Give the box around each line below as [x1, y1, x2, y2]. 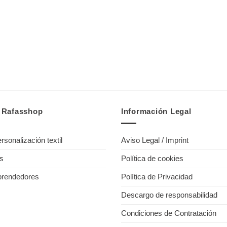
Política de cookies [121, 155, 183, 163]
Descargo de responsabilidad [121, 191, 217, 200]
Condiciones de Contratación [121, 209, 216, 218]
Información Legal [121, 107, 192, 116]
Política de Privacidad [121, 173, 193, 181]
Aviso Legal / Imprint [121, 136, 188, 145]
